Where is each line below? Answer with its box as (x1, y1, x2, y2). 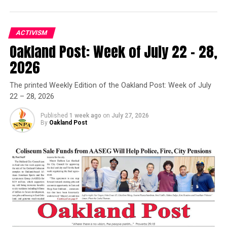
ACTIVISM (15, 28, 49, 36)
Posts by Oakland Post (68, 71, 150, 81)
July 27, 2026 (111, 111, 149, 119)
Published (40, 111, 68, 119)
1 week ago (69, 111, 101, 119)
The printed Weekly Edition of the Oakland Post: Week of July (9, 81, 211, 90)
